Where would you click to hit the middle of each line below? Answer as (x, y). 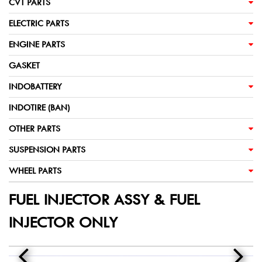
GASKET (24, 65)
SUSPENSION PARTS (47, 150)
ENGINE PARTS (37, 44)
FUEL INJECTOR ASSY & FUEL (104, 200)
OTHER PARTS (35, 129)
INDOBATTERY (35, 87)
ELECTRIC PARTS (39, 23)
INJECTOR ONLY (63, 223)
